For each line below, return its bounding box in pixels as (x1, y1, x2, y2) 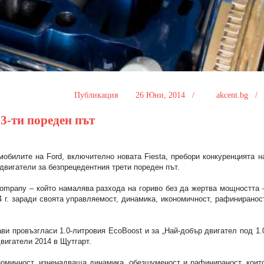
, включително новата (62, 152, 145, 161)
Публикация (74, 91, 120, 100)
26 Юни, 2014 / (130, 91, 202, 100)
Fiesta (144, 152, 166, 161)
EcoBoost (108, 226, 142, 236)
